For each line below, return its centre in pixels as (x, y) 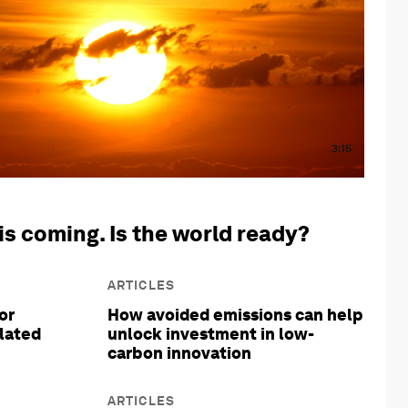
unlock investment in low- (211, 334)
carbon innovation (179, 353)
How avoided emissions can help (235, 315)
